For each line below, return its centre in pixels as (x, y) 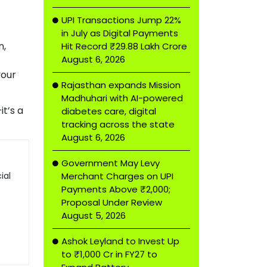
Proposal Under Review (112, 202)
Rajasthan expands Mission (121, 85)
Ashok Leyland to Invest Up (120, 241)
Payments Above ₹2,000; (116, 189)
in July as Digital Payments (120, 33)
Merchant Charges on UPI (117, 176)
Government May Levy (111, 163)
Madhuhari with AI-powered (122, 98)
